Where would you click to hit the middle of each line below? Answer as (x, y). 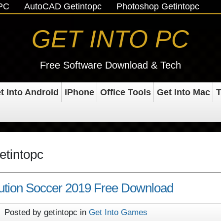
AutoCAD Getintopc (63, 6)
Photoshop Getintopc (158, 6)
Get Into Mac (183, 92)
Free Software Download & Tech (110, 65)
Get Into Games (118, 212)
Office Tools (125, 92)
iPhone (79, 92)
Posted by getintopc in (47, 212)
